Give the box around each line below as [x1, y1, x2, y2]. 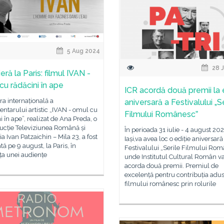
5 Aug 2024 [65, 47, 100, 55]
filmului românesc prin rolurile [124, 180, 216, 187]
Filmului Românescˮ [124, 109, 198, 119]
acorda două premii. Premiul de [124, 162, 218, 169]
